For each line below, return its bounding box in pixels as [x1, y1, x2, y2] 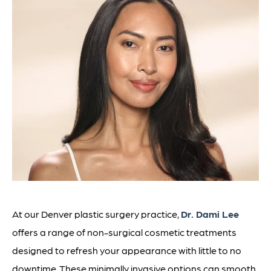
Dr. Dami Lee [181, 207, 239, 220]
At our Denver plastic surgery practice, [12, 207, 181, 220]
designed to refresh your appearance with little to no [12, 243, 241, 256]
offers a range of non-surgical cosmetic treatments [12, 225, 237, 238]
